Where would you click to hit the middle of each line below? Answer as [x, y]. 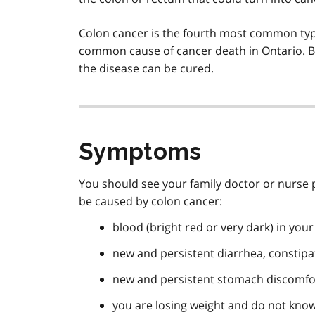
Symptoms [140, 152]
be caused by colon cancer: [150, 201]
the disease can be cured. [146, 69]
